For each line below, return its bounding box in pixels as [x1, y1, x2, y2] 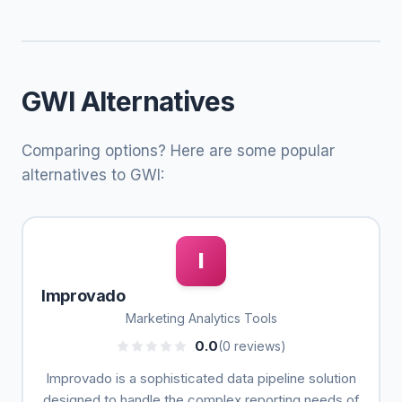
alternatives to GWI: [22, 166, 164, 184]
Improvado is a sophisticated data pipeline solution [46, 370, 356, 387]
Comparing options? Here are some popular [22, 142, 335, 160]
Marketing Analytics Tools [125, 310, 277, 326]
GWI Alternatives [22, 85, 235, 118]
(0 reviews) [218, 338, 286, 354]
